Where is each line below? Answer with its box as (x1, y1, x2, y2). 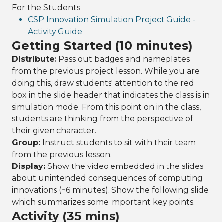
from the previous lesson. (12, 150, 111, 159)
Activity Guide (28, 27, 82, 36)
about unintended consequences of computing (12, 173, 203, 183)
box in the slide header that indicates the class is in (12, 90, 210, 100)
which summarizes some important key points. (12, 197, 195, 207)
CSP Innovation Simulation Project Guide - (28, 15, 196, 24)
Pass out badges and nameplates (56, 55, 190, 64)
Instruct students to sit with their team (40, 138, 196, 147)
